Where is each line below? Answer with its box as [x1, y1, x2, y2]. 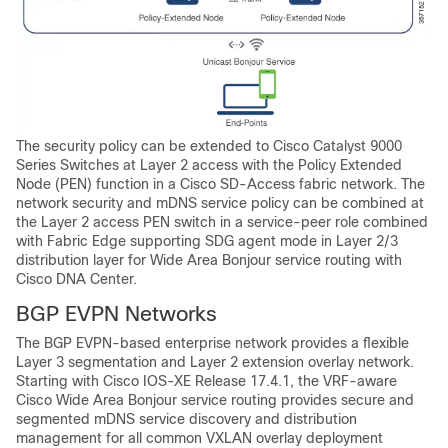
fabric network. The [295, 176, 425, 193]
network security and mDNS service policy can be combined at [16, 195, 424, 212]
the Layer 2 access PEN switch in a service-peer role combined [16, 214, 428, 231]
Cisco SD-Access [180, 176, 295, 193]
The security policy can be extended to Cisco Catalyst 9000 [16, 138, 402, 155]
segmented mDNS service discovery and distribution [16, 411, 357, 428]
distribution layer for [16, 252, 150, 269]
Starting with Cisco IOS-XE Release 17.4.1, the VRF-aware [16, 373, 397, 390]
